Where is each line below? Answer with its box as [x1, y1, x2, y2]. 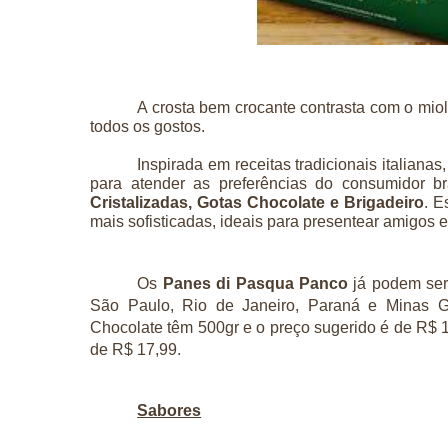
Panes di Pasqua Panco [162, 274, 354, 292]
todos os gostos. [90, 117, 209, 135]
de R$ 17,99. [90, 340, 181, 358]
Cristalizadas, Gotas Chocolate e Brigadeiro [90, 193, 424, 211]
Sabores [137, 401, 202, 419]
